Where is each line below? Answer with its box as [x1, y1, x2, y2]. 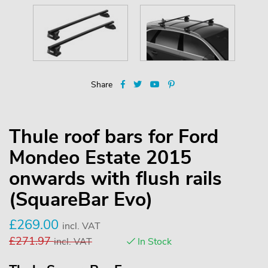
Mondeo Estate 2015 [9, 144, 191, 170]
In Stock [135, 234, 172, 248]
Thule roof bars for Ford [9, 123, 218, 150]
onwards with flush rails [9, 165, 222, 191]
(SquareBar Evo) [9, 186, 153, 212]
